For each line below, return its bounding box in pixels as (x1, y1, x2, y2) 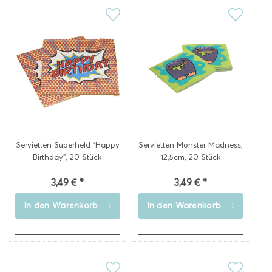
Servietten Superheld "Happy (15, 140, 120, 149)
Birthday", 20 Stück (33, 152, 103, 161)
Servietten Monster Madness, (138, 140, 243, 149)
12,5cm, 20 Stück (160, 152, 221, 161)
